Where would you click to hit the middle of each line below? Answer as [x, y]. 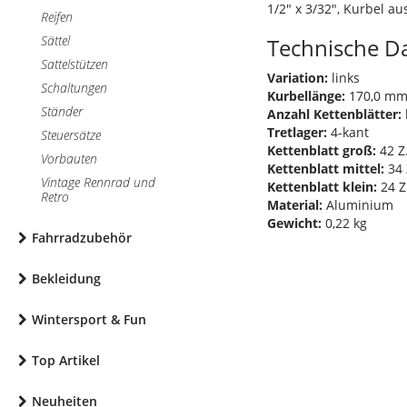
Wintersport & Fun [89, 319]
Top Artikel [66, 360]
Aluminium [358, 205]
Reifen [57, 17]
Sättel [55, 40]
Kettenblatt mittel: [326, 169]
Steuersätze [71, 135]
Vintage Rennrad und [98, 182]
